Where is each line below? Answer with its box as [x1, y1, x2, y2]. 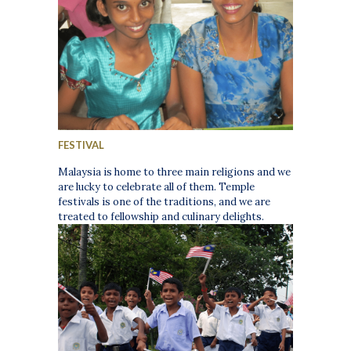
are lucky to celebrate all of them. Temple [58, 180, 255, 194]
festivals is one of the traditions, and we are [58, 195, 271, 209]
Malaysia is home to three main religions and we [58, 165, 291, 179]
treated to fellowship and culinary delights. [58, 210, 265, 224]
